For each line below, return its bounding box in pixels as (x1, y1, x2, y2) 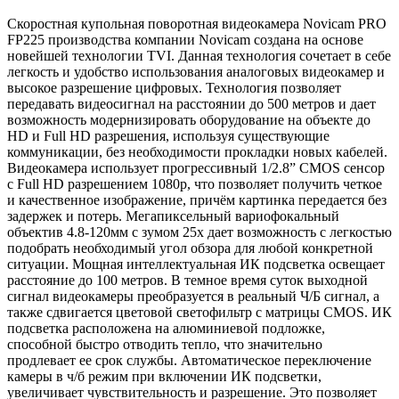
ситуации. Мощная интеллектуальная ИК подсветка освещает (7, 256, 385, 272)
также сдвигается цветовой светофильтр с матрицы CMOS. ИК (7, 304, 392, 320)
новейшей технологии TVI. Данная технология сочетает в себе (7, 47, 391, 63)
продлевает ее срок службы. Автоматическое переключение (7, 352, 371, 368)
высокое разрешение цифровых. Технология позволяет (7, 79, 341, 95)
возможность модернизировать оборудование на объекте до (7, 111, 370, 127)
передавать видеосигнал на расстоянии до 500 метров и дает (7, 95, 376, 111)
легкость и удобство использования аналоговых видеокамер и (7, 63, 385, 79)
